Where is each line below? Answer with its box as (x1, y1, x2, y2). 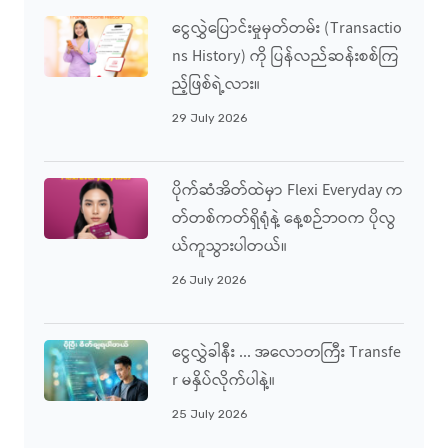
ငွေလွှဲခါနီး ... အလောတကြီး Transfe (172, 340, 401, 367)
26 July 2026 (172, 273, 246, 287)
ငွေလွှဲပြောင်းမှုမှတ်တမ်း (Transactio (172, 16, 402, 43)
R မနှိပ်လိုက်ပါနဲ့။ (172, 368, 279, 395)
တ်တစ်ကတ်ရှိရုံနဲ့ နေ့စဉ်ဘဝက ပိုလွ (172, 206, 396, 233)
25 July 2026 (172, 407, 247, 421)
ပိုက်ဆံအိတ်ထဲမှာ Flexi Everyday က (172, 178, 403, 205)
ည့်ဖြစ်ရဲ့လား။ (172, 72, 260, 99)
